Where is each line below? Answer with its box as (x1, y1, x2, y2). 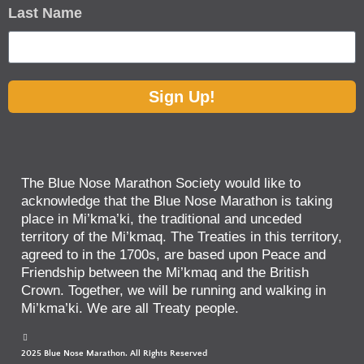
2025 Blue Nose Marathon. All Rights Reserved (21, 348, 207, 358)
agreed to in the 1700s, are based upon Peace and (21, 246, 326, 262)
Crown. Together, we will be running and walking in (21, 282, 326, 298)
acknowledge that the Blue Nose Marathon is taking (21, 193, 332, 209)
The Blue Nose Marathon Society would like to (21, 175, 301, 191)
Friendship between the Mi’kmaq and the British (21, 264, 309, 280)
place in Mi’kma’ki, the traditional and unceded (21, 210, 301, 227)
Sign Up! (149, 87, 215, 106)
